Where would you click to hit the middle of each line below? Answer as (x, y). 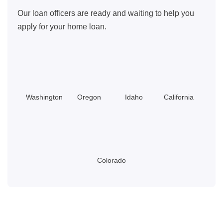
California (179, 97)
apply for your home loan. (62, 27)
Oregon (89, 97)
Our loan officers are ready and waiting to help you (106, 13)
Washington (44, 97)
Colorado (111, 160)
